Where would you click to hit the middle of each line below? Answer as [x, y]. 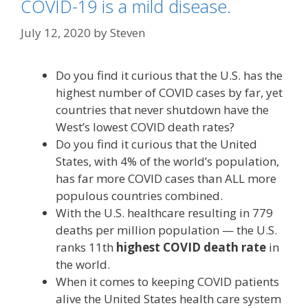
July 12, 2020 [56, 32]
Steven [128, 32]
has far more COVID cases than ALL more [166, 178]
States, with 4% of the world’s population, [167, 161]
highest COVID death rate [191, 247]
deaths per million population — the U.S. [166, 230]
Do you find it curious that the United [156, 144]
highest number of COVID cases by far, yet [169, 92]
